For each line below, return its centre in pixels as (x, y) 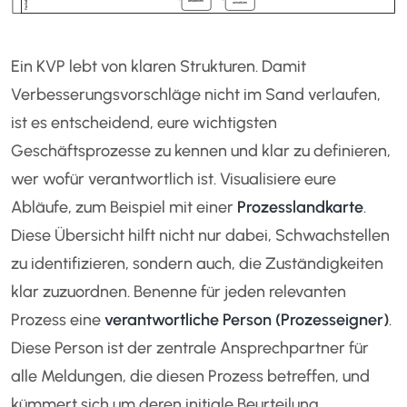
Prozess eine (58, 319)
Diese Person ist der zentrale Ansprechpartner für (190, 347)
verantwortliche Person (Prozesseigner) (247, 319)
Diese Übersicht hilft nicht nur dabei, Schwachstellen (201, 235)
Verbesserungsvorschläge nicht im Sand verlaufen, (196, 94)
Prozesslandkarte (301, 207)
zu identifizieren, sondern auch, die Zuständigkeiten (198, 263)
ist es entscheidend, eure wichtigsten (144, 122)
